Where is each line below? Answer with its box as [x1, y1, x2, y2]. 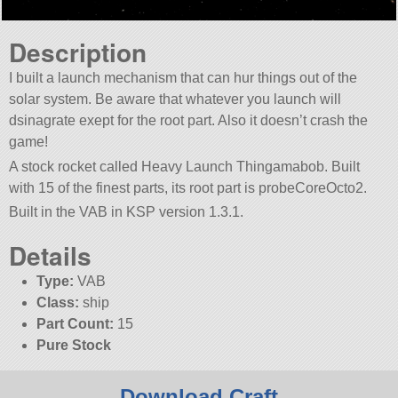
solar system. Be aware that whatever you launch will [9, 92, 342, 107]
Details [9, 236, 92, 274]
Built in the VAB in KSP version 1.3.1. [9, 203, 244, 219]
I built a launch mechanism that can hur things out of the [9, 70, 358, 86]
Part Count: [36, 315, 114, 331]
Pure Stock [36, 337, 111, 353]
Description [9, 34, 147, 71]
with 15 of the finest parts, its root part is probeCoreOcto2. [9, 179, 368, 195]
